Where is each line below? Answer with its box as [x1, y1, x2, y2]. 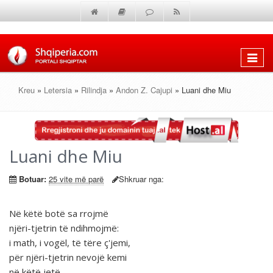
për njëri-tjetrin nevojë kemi [9, 251, 127, 264]
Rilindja [81, 84, 107, 96]
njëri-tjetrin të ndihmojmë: [9, 222, 119, 235]
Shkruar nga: [119, 173, 164, 185]
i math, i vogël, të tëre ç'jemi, [9, 236, 130, 249]
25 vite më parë [49, 173, 104, 185]
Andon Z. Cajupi [116, 84, 172, 96]
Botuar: [19, 173, 46, 185]
